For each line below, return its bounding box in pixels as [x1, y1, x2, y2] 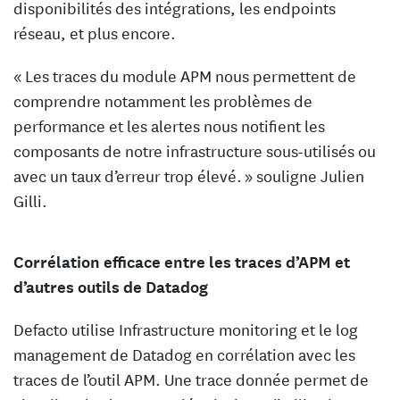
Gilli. [13, 187, 47, 212]
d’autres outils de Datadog [13, 273, 208, 297]
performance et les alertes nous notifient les [13, 112, 325, 137]
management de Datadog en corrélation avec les [13, 341, 355, 365]
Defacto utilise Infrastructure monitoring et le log [13, 316, 358, 340]
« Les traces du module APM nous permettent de [13, 62, 356, 87]
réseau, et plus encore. [13, 20, 176, 44]
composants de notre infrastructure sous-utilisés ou [13, 137, 376, 162]
